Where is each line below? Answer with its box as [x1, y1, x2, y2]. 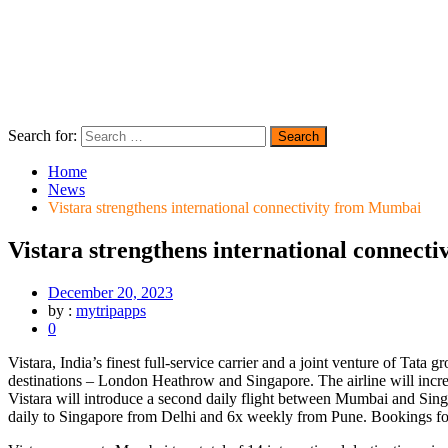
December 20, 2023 [48, 283, 173, 301]
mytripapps [76, 301, 146, 319]
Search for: [8, 126, 77, 144]
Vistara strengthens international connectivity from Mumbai [48, 198, 421, 216]
